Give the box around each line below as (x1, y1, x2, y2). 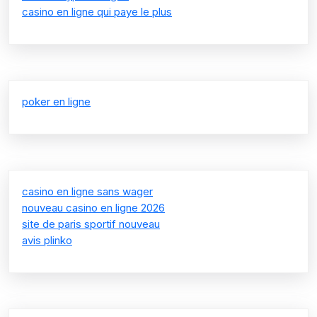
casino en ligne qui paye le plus (22, 4, 172, 18)
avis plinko (22, 233, 72, 247)
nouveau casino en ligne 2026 (22, 200, 165, 214)
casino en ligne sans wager (22, 184, 153, 198)
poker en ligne (22, 94, 91, 108)
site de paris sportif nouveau (22, 217, 160, 231)
